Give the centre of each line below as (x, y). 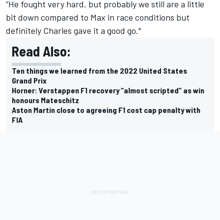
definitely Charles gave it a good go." (73, 30)
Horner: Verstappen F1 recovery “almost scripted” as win (108, 90)
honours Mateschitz (45, 100)
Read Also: (41, 51)
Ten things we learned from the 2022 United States (99, 70)
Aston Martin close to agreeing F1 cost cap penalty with (106, 110)
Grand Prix (29, 80)
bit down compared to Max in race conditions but (98, 17)
